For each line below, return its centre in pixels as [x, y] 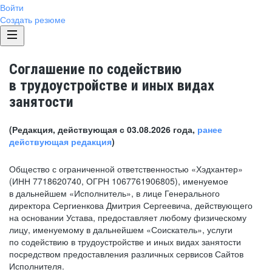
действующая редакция [60, 141]
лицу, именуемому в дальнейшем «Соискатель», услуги [121, 229]
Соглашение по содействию [95, 69]
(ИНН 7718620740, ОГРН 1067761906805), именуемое [119, 181]
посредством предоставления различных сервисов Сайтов [126, 254]
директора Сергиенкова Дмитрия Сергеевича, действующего [131, 205]
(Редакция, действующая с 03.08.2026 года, [103, 129]
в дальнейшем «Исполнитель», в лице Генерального [114, 193]
